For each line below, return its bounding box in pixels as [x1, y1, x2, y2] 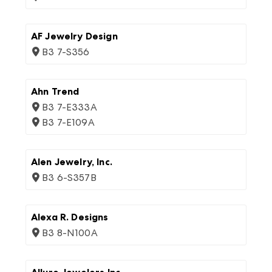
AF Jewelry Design [31, 30, 118, 42]
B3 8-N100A [42, 227, 98, 239]
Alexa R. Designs [31, 211, 109, 223]
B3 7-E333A [42, 101, 97, 113]
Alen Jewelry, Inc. [31, 156, 112, 168]
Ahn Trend [31, 86, 80, 97]
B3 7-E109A [42, 117, 95, 128]
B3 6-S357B [42, 172, 97, 183]
